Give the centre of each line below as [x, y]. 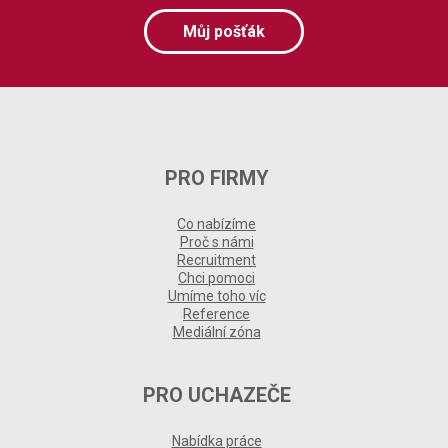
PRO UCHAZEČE [216, 395]
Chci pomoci [216, 278]
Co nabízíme [216, 224]
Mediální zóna [216, 332]
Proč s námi [216, 242]
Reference [216, 314]
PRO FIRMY [216, 178]
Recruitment [216, 260]
